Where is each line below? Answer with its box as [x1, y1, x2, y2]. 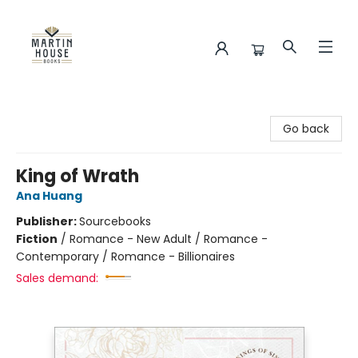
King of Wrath [16, 164, 139, 189]
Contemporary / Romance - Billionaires [16, 249, 235, 265]
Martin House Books [12, 103, 120, 119]
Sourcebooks [79, 213, 151, 229]
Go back [283, 121, 329, 137]
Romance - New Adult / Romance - [70, 231, 268, 247]
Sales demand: [16, 270, 98, 286]
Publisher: [16, 213, 79, 229]
